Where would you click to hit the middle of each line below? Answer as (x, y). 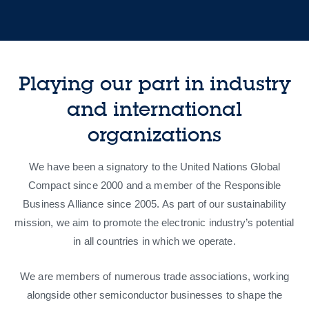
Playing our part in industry (154, 84)
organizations (154, 135)
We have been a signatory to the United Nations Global (154, 167)
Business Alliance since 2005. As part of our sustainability (154, 204)
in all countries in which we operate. (154, 241)
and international (154, 109)
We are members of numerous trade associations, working (154, 277)
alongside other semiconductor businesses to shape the (154, 295)
